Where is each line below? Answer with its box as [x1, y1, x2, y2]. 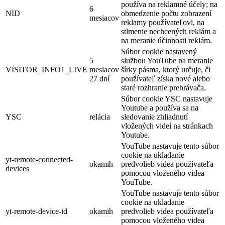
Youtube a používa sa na [121, 103, 198, 113]
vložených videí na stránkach [121, 122, 213, 131]
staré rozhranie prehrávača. [121, 83, 206, 92]
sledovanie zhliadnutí [121, 113, 188, 122]
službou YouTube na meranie [121, 56, 213, 65]
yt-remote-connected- [6, 155, 73, 164]
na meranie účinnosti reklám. [121, 36, 212, 45]
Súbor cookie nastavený [121, 47, 197, 56]
